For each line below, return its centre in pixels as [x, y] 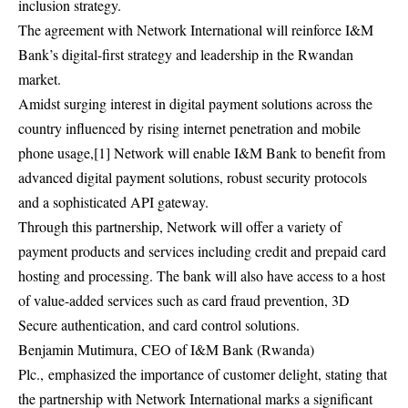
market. [40, 79]
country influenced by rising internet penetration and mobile [189, 128]
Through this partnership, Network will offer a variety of [180, 226]
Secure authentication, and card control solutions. [159, 325]
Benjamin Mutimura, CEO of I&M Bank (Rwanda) [166, 349]
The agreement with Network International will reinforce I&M [196, 30]
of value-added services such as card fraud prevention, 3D [184, 300]
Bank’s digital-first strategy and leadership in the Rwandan [186, 54]
